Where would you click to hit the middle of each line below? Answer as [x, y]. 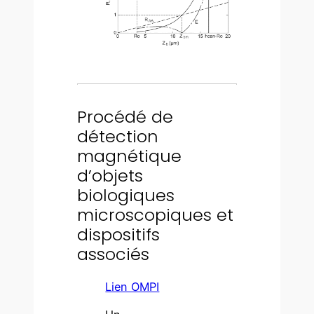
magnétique [130, 156]
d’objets [110, 175]
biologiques [126, 195]
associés [114, 254]
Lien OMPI [132, 286]
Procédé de [125, 116]
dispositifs [119, 234]
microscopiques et [156, 214]
